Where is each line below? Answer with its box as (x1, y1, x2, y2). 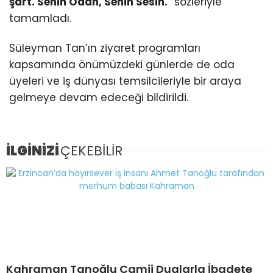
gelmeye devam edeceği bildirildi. (9, 90, 188, 105)
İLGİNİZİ (6, 141, 59, 160)
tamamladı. (9, 10, 71, 26)
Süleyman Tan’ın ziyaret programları (9, 40, 200, 55)
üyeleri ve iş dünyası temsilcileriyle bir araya (9, 73, 241, 88)
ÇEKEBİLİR (60, 141, 122, 160)
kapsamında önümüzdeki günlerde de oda (9, 57, 235, 72)
